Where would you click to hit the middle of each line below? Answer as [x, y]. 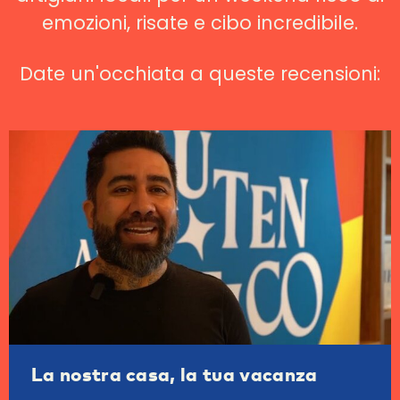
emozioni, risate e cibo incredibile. [200, 22]
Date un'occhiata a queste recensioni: [200, 74]
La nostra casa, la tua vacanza [175, 374]
